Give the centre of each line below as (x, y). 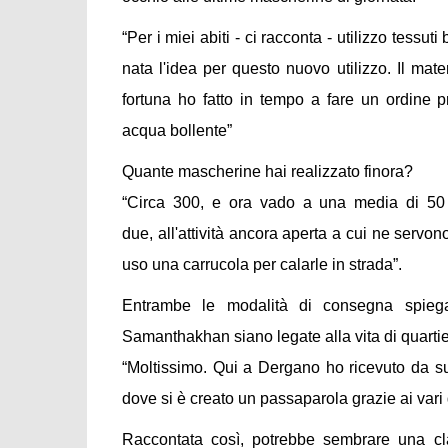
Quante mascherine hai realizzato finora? (267, 171)
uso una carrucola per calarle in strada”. (262, 264)
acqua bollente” (177, 130)
